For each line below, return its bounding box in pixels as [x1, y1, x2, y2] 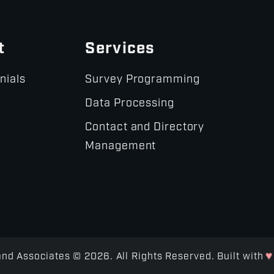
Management [85, 140, 157, 152]
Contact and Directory [85, 121, 205, 133]
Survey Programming [85, 73, 200, 86]
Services [85, 40, 155, 57]
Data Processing [85, 97, 174, 109]
